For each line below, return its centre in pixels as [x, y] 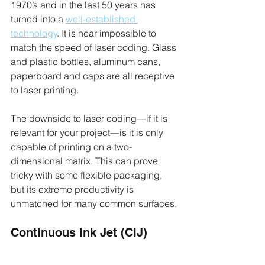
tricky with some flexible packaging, [88, 175]
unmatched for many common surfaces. [94, 204]
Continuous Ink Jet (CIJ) [79, 233]
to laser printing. [46, 90]
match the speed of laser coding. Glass [95, 48]
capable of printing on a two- [71, 147]
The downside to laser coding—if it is [90, 119]
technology [34, 33]
